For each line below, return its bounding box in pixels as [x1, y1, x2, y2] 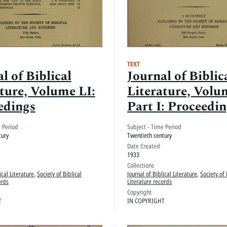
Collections [127, 160, 155, 170]
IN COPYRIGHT [127, 196, 165, 205]
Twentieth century [127, 130, 172, 140]
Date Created [127, 141, 161, 150]
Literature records [127, 176, 172, 186]
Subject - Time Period [127, 122, 182, 131]
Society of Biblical [36, 169, 82, 178]
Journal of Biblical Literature [127, 169, 198, 178]
